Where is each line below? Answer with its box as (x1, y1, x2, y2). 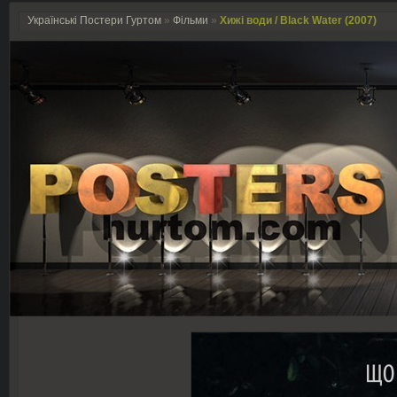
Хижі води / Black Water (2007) (220, 14, 377, 27)
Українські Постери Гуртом (27, 14, 161, 27)
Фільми (173, 14, 208, 27)
